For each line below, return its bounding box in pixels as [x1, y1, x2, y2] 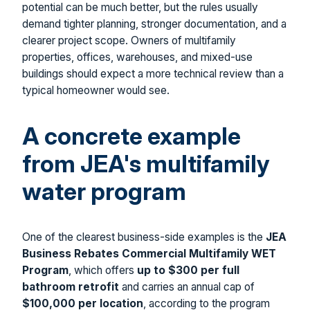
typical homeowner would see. [22, 83, 170, 97]
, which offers [69, 263, 137, 277]
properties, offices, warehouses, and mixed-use [22, 50, 253, 64]
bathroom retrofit [22, 280, 119, 293]
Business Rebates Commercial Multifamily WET [22, 246, 276, 260]
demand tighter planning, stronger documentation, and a [22, 17, 286, 30]
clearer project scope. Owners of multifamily [22, 33, 236, 47]
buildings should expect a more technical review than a [22, 66, 284, 80]
